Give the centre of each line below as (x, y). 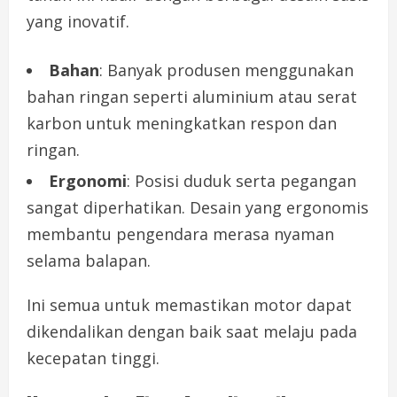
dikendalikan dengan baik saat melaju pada (192, 332)
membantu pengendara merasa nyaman (180, 234)
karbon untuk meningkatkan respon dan (182, 124)
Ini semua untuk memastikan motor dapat (189, 305)
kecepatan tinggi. (93, 358)
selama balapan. (89, 261)
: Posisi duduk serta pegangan (241, 181)
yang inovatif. (78, 22)
